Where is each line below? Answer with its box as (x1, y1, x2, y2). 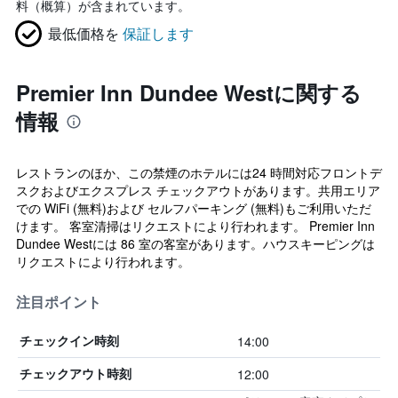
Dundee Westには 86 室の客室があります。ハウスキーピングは (16, 235, 375, 252)
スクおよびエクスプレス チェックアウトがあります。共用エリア (16, 181, 380, 199)
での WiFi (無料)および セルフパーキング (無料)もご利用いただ (16, 199, 371, 217)
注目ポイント (16, 293, 101, 311)
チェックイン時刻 (20, 333, 119, 348)
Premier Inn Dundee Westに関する (16, 77, 362, 107)
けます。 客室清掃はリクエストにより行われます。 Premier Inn (16, 217, 375, 235)
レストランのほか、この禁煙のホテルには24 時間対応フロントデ (16, 163, 382, 181)
